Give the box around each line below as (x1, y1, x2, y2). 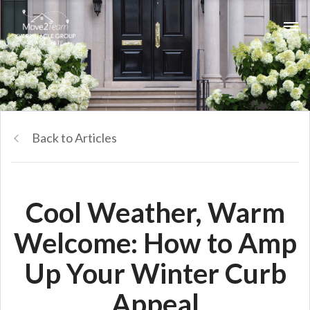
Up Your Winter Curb (24, 257, 286, 290)
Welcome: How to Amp (13, 226, 297, 259)
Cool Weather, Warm (25, 196, 285, 229)
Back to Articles (32, 130, 117, 145)
